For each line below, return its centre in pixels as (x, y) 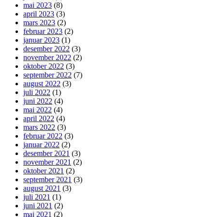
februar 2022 (43, 136)
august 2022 (42, 83)
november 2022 (47, 57)
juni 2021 (38, 205)
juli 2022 (37, 92)
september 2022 (47, 75)
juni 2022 (38, 101)
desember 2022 (46, 48)
